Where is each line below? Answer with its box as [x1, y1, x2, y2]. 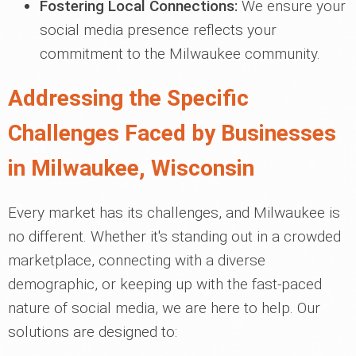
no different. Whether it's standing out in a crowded [8, 227, 341, 246]
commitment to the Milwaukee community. [40, 44, 320, 63]
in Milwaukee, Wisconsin [8, 155, 254, 181]
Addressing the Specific [8, 85, 249, 111]
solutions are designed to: [8, 323, 177, 341]
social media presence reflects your [40, 21, 277, 39]
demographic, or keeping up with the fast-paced [8, 275, 322, 293]
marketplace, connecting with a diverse [8, 251, 265, 269]
